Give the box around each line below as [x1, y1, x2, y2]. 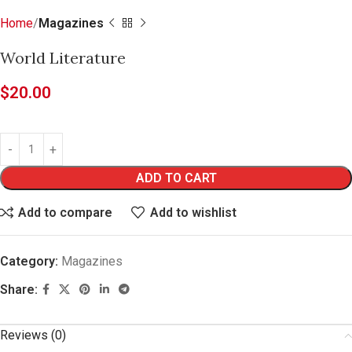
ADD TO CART [135, 170, 217, 185]
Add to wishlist [149, 204, 236, 220]
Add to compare [18, 204, 113, 220]
